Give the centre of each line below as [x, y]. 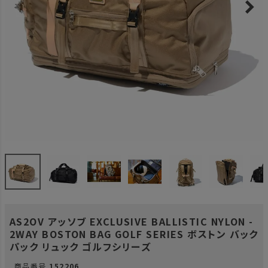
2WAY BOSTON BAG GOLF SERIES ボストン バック [134, 234]
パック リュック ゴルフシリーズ [80, 246]
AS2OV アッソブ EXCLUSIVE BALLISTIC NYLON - [132, 221]
